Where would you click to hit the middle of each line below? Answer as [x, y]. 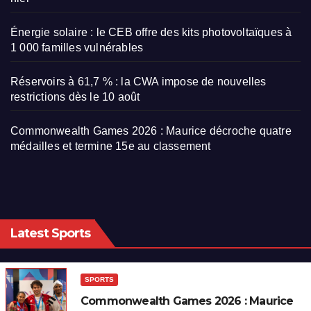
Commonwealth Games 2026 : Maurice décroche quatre [151, 131]
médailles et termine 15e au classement [111, 146]
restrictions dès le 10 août [75, 97]
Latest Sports [51, 234]
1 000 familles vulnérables [77, 48]
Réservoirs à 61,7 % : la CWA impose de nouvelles [138, 82]
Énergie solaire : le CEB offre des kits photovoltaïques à [151, 33]
